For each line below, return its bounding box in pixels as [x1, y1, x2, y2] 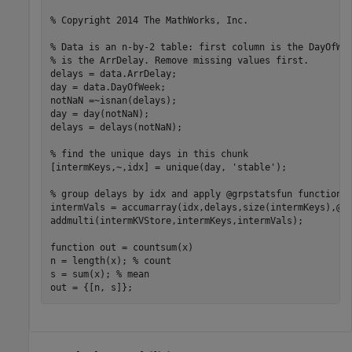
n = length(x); [49, 255, 133, 267]
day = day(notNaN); [49, 108, 149, 120]
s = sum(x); [49, 269, 116, 280]
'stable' [231, 162, 276, 174]
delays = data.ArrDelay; [49, 68, 177, 80]
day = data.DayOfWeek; [49, 82, 166, 93]
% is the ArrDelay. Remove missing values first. [49, 55, 309, 67]
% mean [115, 269, 149, 280]
